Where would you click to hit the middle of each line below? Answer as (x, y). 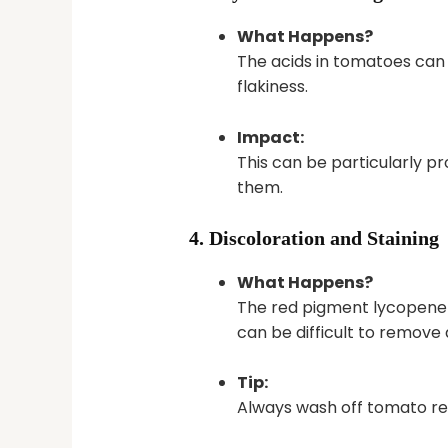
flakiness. (272, 87)
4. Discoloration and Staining (313, 237)
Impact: (270, 138)
